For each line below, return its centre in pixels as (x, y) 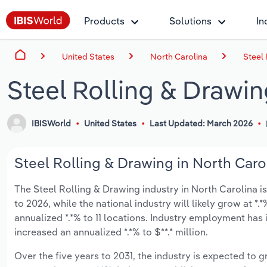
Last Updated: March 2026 (201, 124)
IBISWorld (52, 124)
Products (104, 21)
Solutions (190, 21)
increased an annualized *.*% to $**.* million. (111, 232)
